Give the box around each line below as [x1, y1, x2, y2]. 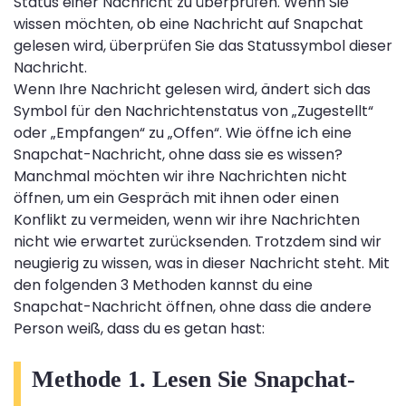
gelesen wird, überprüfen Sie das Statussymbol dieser [14, 34, 392, 56]
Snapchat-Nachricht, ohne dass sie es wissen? [14, 143, 346, 165]
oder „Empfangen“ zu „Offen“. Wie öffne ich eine [14, 121, 352, 143]
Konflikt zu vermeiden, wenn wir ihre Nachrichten [14, 208, 360, 230]
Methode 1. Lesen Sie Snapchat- [32, 365, 355, 392]
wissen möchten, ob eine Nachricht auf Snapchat [14, 13, 363, 34]
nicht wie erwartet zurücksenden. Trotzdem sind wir [14, 230, 382, 252]
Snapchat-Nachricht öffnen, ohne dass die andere [14, 295, 372, 317]
